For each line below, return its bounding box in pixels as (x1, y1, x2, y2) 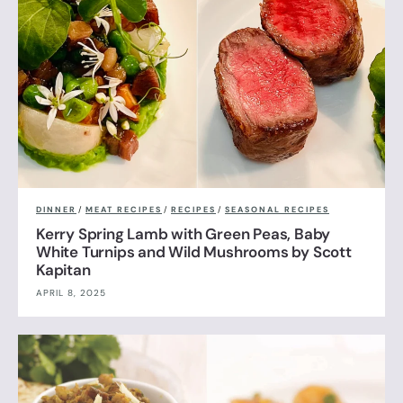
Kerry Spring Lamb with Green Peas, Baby (36, 223, 331, 244)
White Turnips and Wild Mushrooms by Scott (36, 241, 352, 262)
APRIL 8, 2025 (36, 286, 106, 299)
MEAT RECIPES (85, 203, 162, 215)
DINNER (36, 203, 76, 215)
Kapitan (36, 259, 91, 280)
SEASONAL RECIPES (225, 203, 329, 215)
